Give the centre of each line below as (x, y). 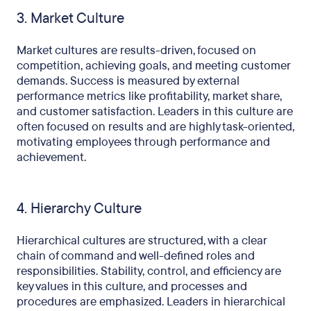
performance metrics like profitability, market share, (149, 96)
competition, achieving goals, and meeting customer (153, 66)
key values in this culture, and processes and (132, 286)
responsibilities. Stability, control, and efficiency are (149, 271)
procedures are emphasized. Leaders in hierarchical (151, 302)
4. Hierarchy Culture (79, 209)
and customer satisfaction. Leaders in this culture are (155, 111)
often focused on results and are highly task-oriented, (155, 127)
